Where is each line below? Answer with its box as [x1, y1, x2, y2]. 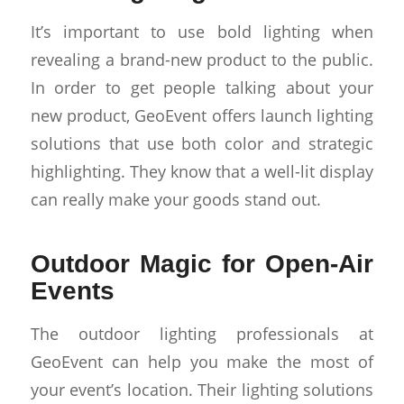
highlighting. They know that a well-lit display [30, 160, 374, 183]
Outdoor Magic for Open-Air [30, 250, 374, 279]
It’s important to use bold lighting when [30, 20, 374, 43]
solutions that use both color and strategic [30, 132, 374, 155]
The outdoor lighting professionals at [30, 321, 374, 344]
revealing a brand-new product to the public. [30, 48, 374, 71]
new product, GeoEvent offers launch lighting [30, 104, 374, 127]
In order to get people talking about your [30, 76, 374, 99]
